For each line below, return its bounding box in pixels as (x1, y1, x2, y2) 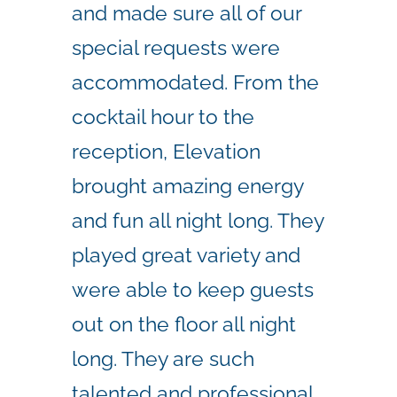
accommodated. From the (72, 69, 319, 94)
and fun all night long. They (72, 207, 323, 232)
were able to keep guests (72, 276, 314, 301)
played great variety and (72, 242, 300, 267)
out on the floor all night (72, 311, 296, 336)
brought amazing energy (72, 173, 303, 198)
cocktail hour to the (72, 104, 254, 128)
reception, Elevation (72, 138, 261, 163)
